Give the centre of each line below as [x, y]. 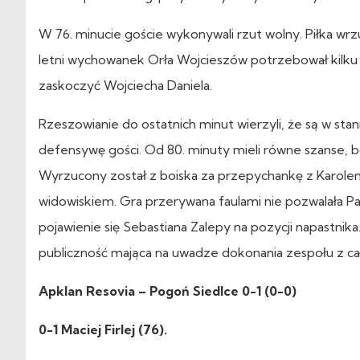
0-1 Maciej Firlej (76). [103, 329]
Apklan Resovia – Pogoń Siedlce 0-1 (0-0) [168, 290]
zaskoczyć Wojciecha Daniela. [125, 85]
